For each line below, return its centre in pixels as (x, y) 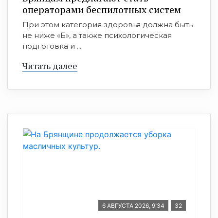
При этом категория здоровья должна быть (108, 25)
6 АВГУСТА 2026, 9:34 (133, 206)
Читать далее (50, 66)
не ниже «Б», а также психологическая (97, 35)
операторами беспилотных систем (102, 9)
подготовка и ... (52, 46)
